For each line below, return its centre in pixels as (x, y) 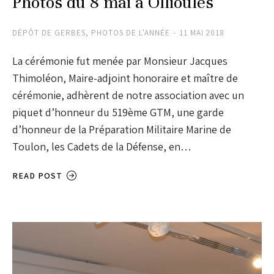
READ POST (37, 176)
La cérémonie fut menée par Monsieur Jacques (120, 61)
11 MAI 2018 (202, 33)
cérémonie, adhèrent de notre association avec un (128, 95)
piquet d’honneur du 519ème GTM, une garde (118, 113)
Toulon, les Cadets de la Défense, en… (102, 147)
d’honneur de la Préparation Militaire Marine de (122, 130)
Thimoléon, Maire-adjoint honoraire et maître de (125, 78)
